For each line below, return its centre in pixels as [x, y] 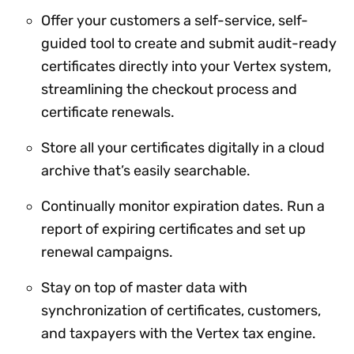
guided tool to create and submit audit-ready [189, 43]
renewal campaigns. [107, 252]
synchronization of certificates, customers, [181, 310]
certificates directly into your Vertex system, [186, 66]
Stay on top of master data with [144, 287]
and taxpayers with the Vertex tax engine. [180, 333]
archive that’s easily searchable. [146, 170]
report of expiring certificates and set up [173, 229]
